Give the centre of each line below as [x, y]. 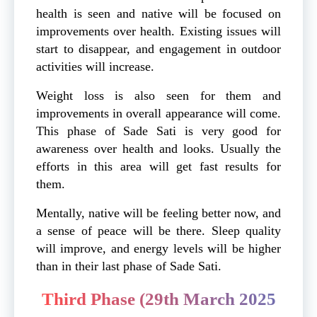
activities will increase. [95, 66]
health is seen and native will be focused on [158, 13]
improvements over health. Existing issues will [158, 31]
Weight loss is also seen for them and [158, 95]
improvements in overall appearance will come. [158, 113]
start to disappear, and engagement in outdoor [158, 48]
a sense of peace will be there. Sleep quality [158, 230]
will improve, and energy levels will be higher [158, 248]
